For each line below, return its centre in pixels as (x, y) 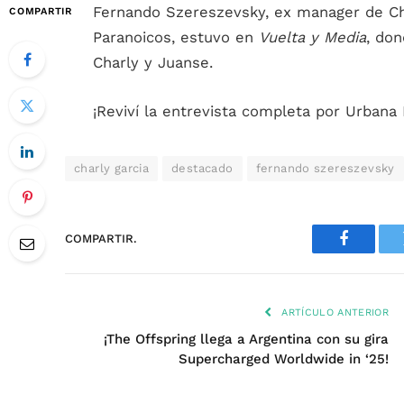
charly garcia (112, 168)
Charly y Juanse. (153, 63)
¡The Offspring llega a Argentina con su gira (246, 339)
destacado (202, 168)
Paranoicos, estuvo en (176, 37)
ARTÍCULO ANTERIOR (333, 312)
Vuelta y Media (312, 37)
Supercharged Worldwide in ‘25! (284, 358)
